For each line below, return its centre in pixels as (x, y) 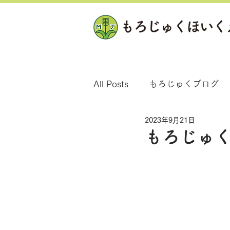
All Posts (111, 84)
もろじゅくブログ (184, 84)
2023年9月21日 (170, 120)
